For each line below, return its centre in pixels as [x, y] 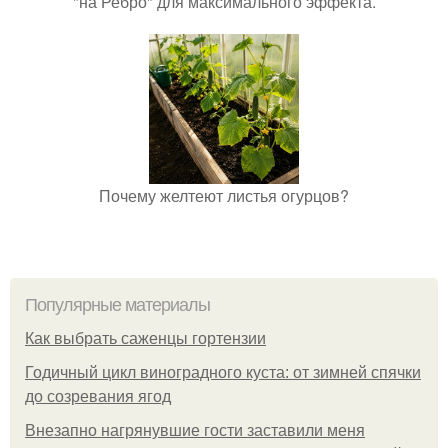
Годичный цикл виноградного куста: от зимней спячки [223, 372]
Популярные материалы [117, 304]
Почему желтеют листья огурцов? [224, 195]
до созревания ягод [98, 396]
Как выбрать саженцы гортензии [145, 338]
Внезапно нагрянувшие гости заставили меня [195, 430]
